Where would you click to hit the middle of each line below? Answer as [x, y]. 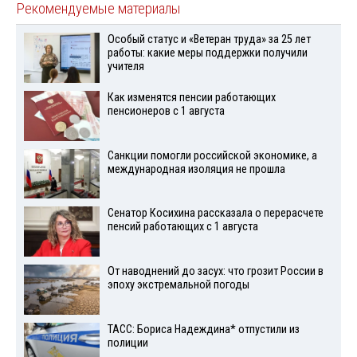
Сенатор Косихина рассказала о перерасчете [215, 214]
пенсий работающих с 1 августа [182, 227]
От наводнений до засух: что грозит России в [215, 272]
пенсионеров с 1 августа [166, 111]
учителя [126, 67]
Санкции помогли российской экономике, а [212, 155]
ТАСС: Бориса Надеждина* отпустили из [203, 329]
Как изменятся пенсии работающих [191, 97]
